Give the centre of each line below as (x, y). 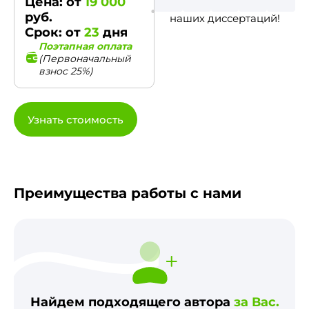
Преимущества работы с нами (128, 193)
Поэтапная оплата (85, 46)
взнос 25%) (66, 71)
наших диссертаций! (225, 19)
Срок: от (54, 32)
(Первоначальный (85, 59)
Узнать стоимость (76, 119)
